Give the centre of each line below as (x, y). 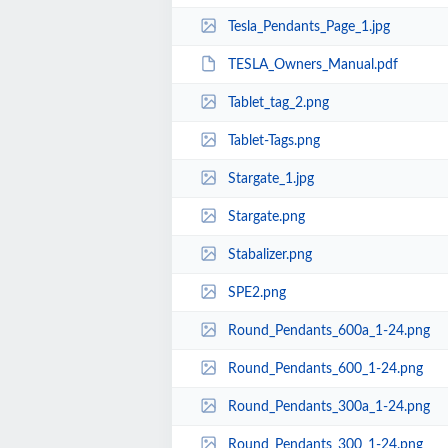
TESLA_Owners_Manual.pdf (312, 64)
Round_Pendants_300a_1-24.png (328, 406)
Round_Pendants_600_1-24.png (325, 368)
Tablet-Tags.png (273, 140)
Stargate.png (266, 216)
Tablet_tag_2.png (278, 102)
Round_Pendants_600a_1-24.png (328, 330)
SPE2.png (256, 292)
